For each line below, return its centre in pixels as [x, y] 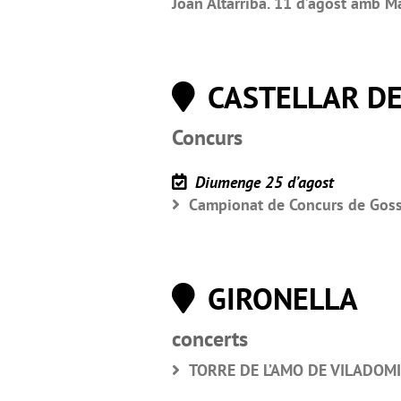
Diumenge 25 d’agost [262, 182]
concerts [210, 338]
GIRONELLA [279, 298]
